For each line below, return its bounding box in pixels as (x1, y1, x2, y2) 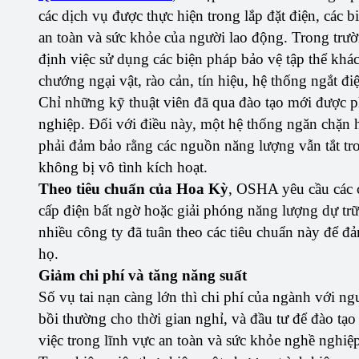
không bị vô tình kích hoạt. (38, 159, 208, 176)
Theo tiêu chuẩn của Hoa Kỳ (38, 180, 228, 198)
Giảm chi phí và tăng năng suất (38, 267, 247, 284)
